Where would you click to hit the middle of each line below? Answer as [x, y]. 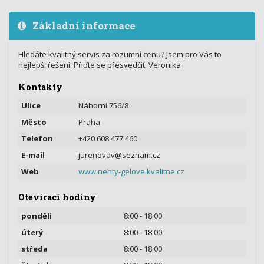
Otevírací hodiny [57, 197]
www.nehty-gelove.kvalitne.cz [131, 172]
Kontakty [40, 87]
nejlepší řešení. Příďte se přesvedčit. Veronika [100, 65]
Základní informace [83, 26]
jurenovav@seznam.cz [119, 155]
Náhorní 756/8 [103, 106]
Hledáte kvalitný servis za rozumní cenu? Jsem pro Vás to [120, 54]
